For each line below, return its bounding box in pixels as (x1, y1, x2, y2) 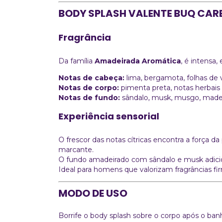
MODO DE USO (58, 186, 127, 200)
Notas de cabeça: (58, 73, 124, 82)
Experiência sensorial (58, 110, 159, 122)
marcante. (58, 145, 94, 154)
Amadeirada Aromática (95, 56, 181, 65)
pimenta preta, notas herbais (119, 83, 220, 92)
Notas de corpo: (58, 83, 119, 92)
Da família (58, 56, 95, 65)
